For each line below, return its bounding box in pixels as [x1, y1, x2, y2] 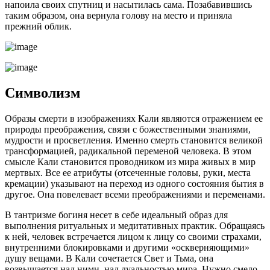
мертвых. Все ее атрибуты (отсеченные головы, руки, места [5, 167, 251, 178]
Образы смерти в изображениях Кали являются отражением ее [5, 113, 263, 124]
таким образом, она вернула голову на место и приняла [5, 10, 232, 21]
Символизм [5, 85, 80, 101]
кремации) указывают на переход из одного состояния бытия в [5, 178, 264, 189]
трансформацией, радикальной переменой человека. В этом [5, 145, 251, 156]
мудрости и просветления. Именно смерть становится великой [5, 134, 263, 145]
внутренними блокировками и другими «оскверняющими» [5, 242, 250, 253]
